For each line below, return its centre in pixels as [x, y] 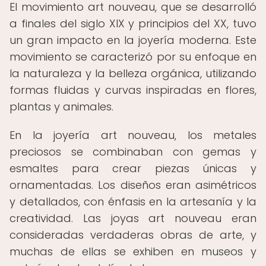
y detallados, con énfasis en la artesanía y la [133, 202]
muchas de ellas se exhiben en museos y [133, 251]
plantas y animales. [61, 107]
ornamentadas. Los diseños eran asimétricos [133, 185]
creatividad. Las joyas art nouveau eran [133, 218]
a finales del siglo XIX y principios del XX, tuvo [133, 23]
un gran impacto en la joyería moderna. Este [133, 40]
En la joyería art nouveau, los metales [133, 135]
